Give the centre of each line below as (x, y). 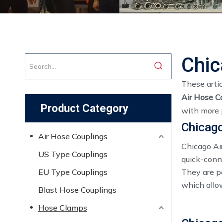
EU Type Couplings (73, 172)
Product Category (84, 108)
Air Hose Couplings (73, 136)
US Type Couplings (73, 154)
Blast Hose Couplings (77, 190)
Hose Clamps (63, 208)
